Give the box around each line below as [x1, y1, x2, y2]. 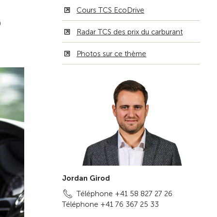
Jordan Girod [62, 174, 110, 183]
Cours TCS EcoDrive [77, 6, 144, 15]
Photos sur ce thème [77, 49, 146, 58]
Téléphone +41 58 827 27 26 [77, 189, 172, 199]
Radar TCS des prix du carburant [77, 28, 183, 36]
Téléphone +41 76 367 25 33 [62, 200, 159, 209]
